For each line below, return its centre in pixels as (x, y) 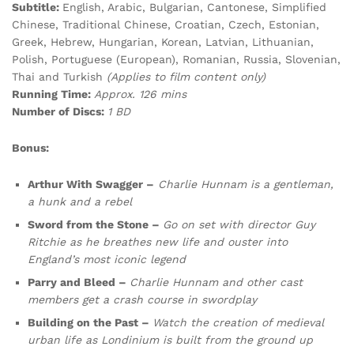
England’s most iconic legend (107, 259)
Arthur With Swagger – (91, 184)
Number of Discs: (60, 111)
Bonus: (30, 147)
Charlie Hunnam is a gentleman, (246, 184)
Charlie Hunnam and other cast (216, 282)
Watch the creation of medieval (238, 322)
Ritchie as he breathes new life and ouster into (158, 241)
